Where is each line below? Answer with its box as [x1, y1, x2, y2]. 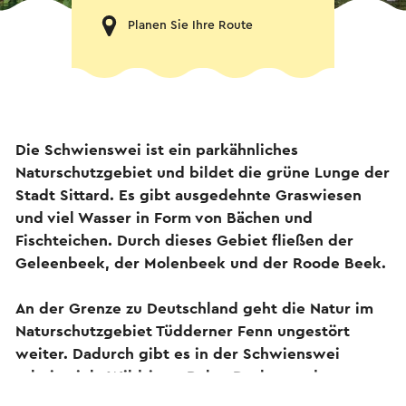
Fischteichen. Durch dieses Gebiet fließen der [15, 232, 353, 248]
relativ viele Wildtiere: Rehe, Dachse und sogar [15, 368, 363, 384]
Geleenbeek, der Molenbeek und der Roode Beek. [15, 255, 386, 271]
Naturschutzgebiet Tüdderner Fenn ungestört [15, 323, 350, 339]
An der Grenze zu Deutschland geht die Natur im [15, 300, 373, 316]
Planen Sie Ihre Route [128, 19, 253, 32]
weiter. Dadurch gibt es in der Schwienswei [15, 345, 340, 362]
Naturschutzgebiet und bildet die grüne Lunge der [15, 164, 390, 180]
